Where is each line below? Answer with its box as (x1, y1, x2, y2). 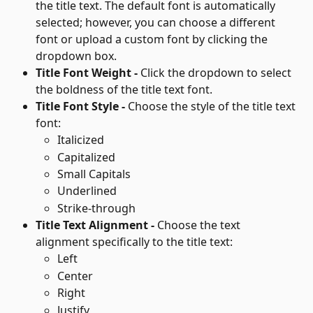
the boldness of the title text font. (36, 82, 212, 98)
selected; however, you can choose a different (36, 15, 278, 31)
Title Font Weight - (36, 65, 140, 81)
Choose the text (157, 217, 243, 233)
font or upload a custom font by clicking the (36, 31, 270, 48)
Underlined (57, 183, 117, 199)
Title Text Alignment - (36, 217, 157, 233)
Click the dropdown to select (140, 65, 294, 81)
